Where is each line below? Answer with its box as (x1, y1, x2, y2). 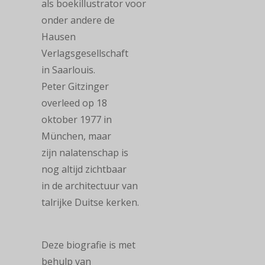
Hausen (41, 30, 76, 43)
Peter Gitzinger (41, 80, 109, 93)
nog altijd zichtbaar (41, 163, 127, 176)
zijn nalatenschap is (41, 146, 128, 159)
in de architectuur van (41, 179, 138, 192)
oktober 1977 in (41, 113, 112, 126)
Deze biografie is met (41, 238, 135, 251)
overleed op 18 (41, 96, 107, 109)
